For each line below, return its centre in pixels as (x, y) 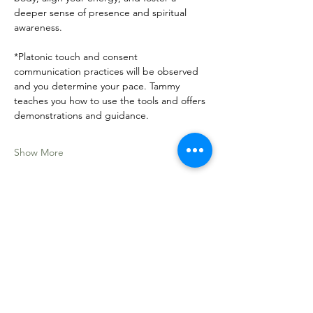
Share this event (65, 230)
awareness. (38, 27)
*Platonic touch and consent (77, 57)
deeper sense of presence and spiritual (102, 13)
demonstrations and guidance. (83, 115)
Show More (39, 152)
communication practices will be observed (108, 71)
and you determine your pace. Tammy (98, 86)
